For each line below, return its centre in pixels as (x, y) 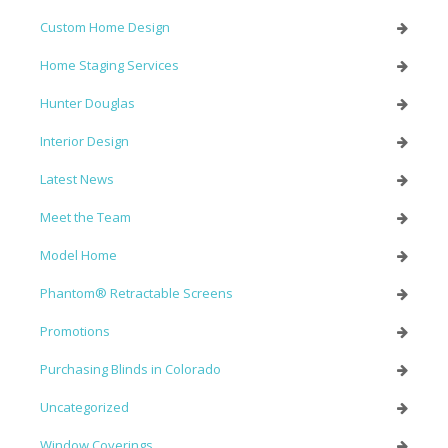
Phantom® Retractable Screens (136, 293)
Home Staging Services (109, 65)
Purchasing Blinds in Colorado (130, 369)
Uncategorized (84, 407)
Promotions (75, 331)
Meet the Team (85, 217)
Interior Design (84, 141)
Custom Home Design (105, 27)
